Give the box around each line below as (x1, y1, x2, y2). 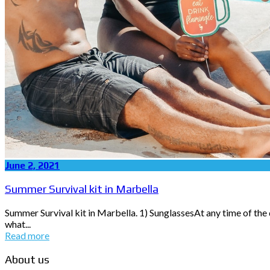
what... (5, 218, 31, 230)
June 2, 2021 (5, 159, 60, 171)
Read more (5, 230, 49, 242)
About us (5, 252, 49, 266)
